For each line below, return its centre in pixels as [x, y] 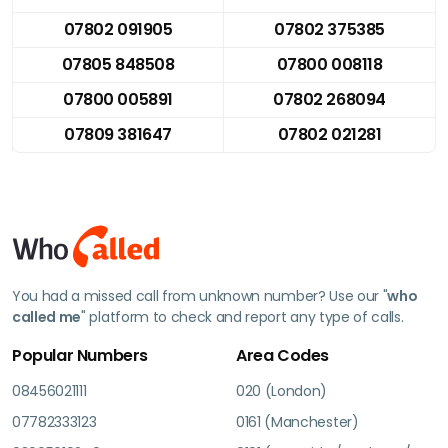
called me [47, 316]
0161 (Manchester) [297, 421]
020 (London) [282, 390]
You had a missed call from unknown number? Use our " [200, 295]
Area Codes [282, 355]
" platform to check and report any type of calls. [242, 316]
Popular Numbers [80, 355]
